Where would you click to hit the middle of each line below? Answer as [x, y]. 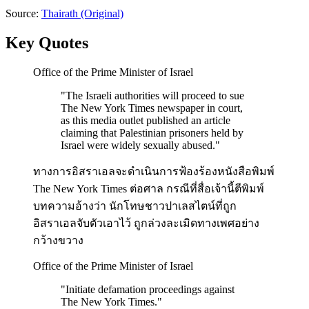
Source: [22, 14]
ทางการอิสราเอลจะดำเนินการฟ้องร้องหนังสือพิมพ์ [154, 171]
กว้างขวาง [58, 240]
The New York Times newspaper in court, [152, 108]
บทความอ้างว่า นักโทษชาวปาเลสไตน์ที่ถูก [135, 206]
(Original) [101, 14]
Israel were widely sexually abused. [138, 145]
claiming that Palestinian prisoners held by [152, 132]
